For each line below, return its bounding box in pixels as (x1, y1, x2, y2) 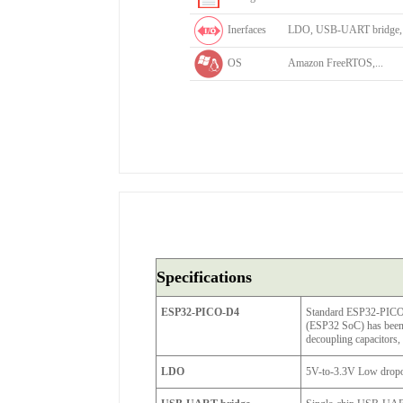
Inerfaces (228, 23, 266, 36)
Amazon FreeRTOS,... (288, 57, 383, 69)
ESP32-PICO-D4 (161, 306, 239, 318)
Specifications (157, 268, 252, 286)
